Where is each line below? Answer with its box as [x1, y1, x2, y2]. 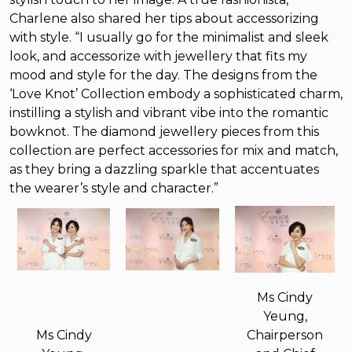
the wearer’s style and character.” [9, 181, 218, 196]
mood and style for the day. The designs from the [9, 68, 317, 82]
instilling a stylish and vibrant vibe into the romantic [9, 105, 328, 120]
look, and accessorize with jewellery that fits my [9, 49, 307, 64]
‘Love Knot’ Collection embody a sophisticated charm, [9, 86, 343, 101]
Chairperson [247, 328, 323, 343]
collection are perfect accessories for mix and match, [9, 143, 338, 158]
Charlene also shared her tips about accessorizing [9, 11, 319, 26]
